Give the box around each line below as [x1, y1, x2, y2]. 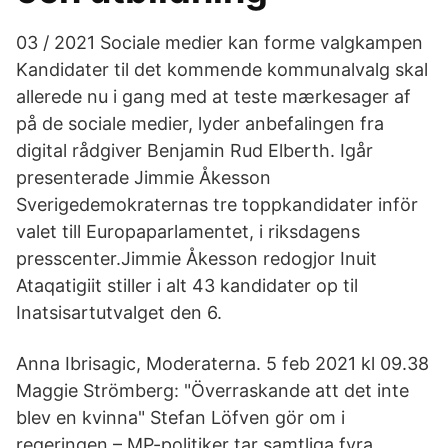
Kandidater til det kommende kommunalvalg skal [16, 59, 428, 80]
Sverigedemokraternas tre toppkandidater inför [16, 194, 418, 215]
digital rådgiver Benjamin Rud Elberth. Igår [16, 140, 373, 161]
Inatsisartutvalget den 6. [16, 302, 222, 323]
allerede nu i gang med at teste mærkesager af [16, 86, 411, 107]
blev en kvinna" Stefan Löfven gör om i [16, 407, 345, 428]
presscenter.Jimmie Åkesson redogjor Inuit [16, 248, 377, 269]
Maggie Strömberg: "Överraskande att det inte [16, 380, 409, 401]
